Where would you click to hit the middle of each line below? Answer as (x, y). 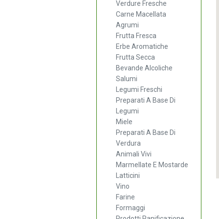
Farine (125, 197)
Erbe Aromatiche (142, 46)
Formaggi (131, 208)
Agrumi (127, 25)
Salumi (127, 78)
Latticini (128, 175)
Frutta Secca (135, 57)
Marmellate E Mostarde (152, 164)
